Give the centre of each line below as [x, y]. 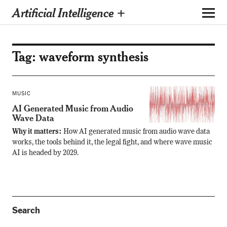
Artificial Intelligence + [69, 12]
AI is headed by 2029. [45, 153]
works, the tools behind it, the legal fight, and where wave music [112, 142]
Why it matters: [37, 132]
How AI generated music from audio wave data [136, 132]
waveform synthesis [93, 56]
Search [26, 210]
